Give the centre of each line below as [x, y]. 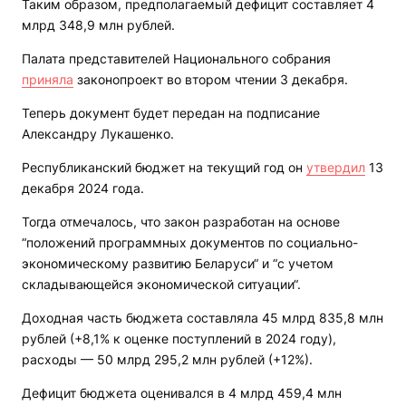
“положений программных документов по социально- [190, 242]
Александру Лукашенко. [98, 134]
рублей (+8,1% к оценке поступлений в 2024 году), [179, 338]
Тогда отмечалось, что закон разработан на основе [181, 222]
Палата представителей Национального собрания [176, 58]
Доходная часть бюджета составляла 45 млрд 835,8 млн [203, 318]
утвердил [336, 167]
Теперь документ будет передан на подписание [171, 113]
